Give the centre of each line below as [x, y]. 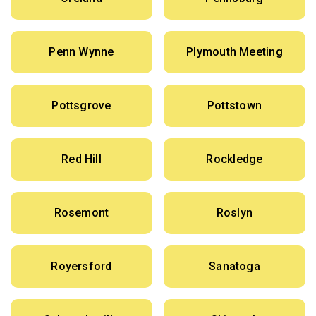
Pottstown [235, 106]
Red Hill [81, 159]
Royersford [81, 267]
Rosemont [81, 213]
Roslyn [235, 213]
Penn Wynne [81, 52]
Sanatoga [235, 267]
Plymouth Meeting [235, 52]
